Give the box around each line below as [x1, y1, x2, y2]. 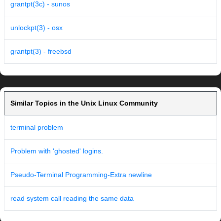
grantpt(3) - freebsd [10, 47, 72, 56]
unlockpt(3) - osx [10, 24, 63, 32]
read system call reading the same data [10, 194, 134, 203]
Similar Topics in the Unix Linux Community [10, 99, 158, 108]
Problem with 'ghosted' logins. [10, 147, 103, 155]
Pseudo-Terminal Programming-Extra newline [10, 171, 152, 179]
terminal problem [10, 123, 63, 132]
